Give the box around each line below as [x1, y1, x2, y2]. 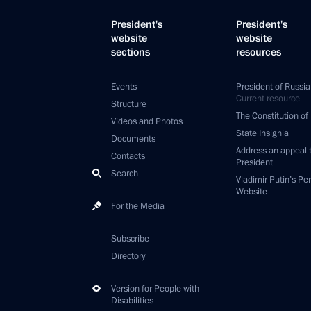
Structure [111, 98, 146, 110]
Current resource [236, 92, 300, 105]
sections [111, 45, 150, 59]
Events [111, 81, 137, 93]
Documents [111, 133, 155, 145]
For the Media [111, 200, 165, 212]
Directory [111, 250, 146, 262]
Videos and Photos [111, 115, 183, 128]
